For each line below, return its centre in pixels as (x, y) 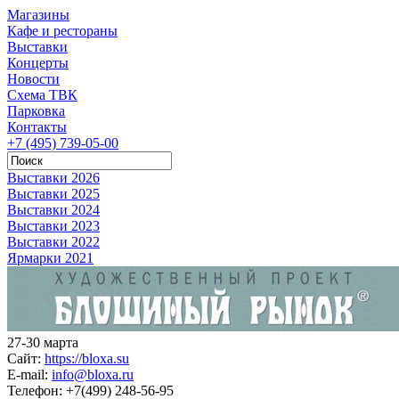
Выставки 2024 (53, 210)
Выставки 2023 (53, 226)
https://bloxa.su (87, 358)
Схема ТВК (42, 95)
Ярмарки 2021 (50, 258)
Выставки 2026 (53, 178)
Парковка (36, 111)
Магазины (38, 15)
